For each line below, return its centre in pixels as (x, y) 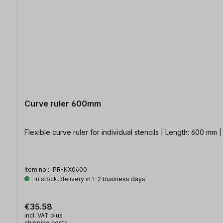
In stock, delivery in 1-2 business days (89, 179)
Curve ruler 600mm (63, 104)
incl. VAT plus (44, 216)
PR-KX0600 (70, 170)
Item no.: (38, 170)
